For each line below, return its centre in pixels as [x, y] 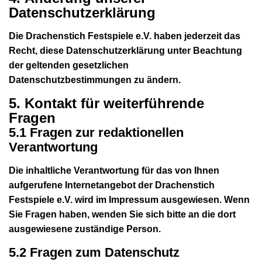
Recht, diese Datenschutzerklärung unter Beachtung [125, 50]
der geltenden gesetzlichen [69, 65]
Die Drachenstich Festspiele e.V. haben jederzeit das [125, 36]
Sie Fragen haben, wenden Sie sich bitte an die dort [122, 214]
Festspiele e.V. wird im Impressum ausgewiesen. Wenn [129, 199]
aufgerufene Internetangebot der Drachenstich [112, 185]
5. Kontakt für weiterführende [106, 103]
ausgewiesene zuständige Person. [85, 229]
